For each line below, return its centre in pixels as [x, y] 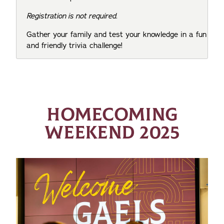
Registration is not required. [72, 16]
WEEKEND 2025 [112, 133]
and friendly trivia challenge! [74, 46]
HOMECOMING [112, 115]
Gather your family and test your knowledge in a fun [116, 35]
